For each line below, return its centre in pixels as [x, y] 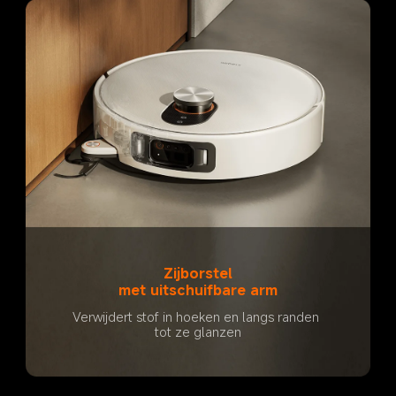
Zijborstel [198, 273]
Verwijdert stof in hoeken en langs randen [198, 317]
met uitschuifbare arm [198, 289]
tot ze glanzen [198, 332]
